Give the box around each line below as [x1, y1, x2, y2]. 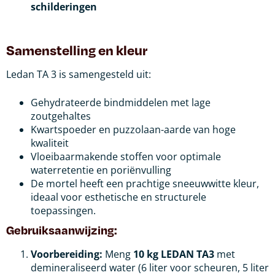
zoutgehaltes [31, 109, 91, 123]
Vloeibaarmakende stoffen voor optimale [31, 149, 221, 163]
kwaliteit [31, 136, 69, 150]
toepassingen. [31, 203, 96, 217]
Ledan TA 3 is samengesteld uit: [6, 67, 151, 81]
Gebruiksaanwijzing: [6, 222, 117, 238]
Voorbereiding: [31, 247, 103, 261]
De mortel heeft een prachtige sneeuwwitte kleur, [31, 176, 259, 190]
